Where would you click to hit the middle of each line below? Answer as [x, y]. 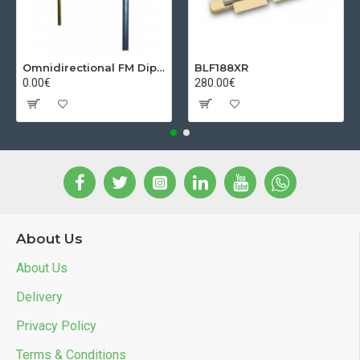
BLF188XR [221, 67]
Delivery [39, 297]
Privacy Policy [56, 326]
